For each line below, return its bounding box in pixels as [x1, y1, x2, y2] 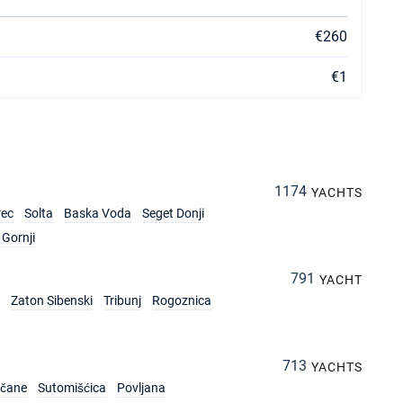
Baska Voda [64, 206, 131, 220]
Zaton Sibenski [11, 293, 93, 308]
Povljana [117, 381, 166, 395]
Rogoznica [152, 293, 211, 308]
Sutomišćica [38, 381, 106, 395]
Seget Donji [142, 206, 204, 220]
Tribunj [103, 293, 141, 308]
